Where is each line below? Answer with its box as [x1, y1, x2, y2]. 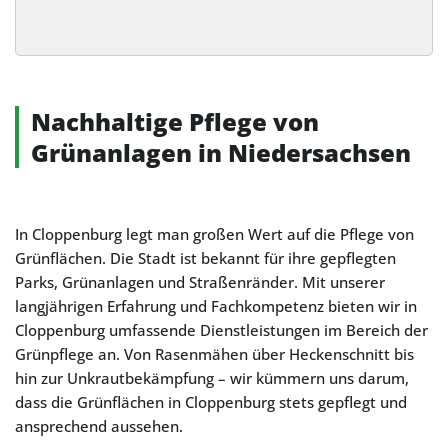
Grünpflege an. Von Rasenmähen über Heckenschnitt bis [15, 344, 414, 364]
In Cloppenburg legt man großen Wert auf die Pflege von [15, 224, 414, 244]
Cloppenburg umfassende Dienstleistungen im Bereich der [15, 320, 428, 340]
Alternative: [26, 47, 110, 67]
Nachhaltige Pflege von [31, 105, 319, 138]
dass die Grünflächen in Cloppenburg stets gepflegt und [15, 392, 407, 412]
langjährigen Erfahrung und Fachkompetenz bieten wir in [15, 296, 417, 316]
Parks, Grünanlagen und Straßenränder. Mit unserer [15, 272, 385, 292]
